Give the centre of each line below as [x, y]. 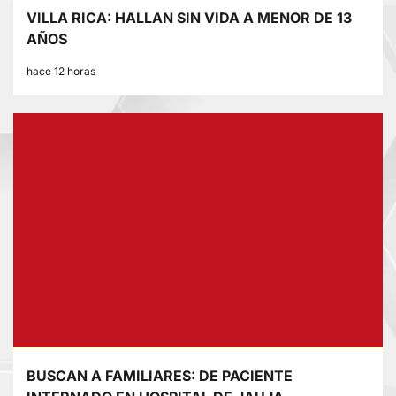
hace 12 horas [61, 72]
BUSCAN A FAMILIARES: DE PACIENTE [160, 376]
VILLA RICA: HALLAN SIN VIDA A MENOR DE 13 [189, 18]
